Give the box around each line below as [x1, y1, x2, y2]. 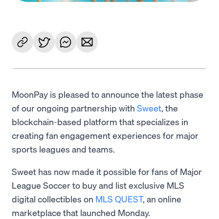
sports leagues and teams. [12, 143, 117, 155]
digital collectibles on [12, 193, 95, 205]
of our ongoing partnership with [12, 102, 137, 114]
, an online [143, 193, 181, 205]
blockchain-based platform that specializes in [12, 116, 188, 128]
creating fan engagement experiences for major [12, 130, 198, 141]
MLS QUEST [95, 193, 143, 205]
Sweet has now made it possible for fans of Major [12, 166, 202, 177]
